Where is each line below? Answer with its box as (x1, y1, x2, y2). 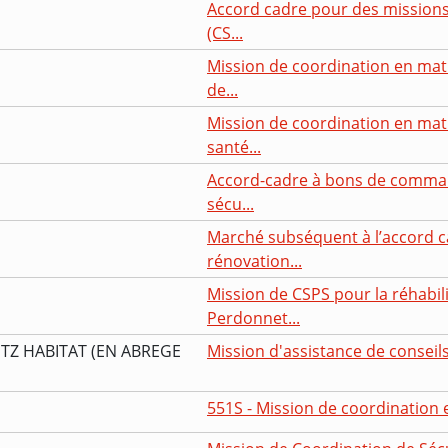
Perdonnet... (207, 306, 300, 329)
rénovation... (207, 249, 302, 272)
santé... (207, 135, 261, 158)
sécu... (207, 192, 254, 215)
